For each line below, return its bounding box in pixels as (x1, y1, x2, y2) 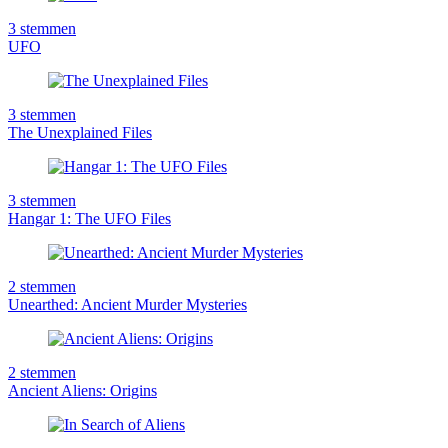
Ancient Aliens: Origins (8, 381, 157, 399)
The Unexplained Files (8, 123, 152, 141)
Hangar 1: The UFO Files (8, 209, 171, 227)
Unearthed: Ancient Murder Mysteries (8, 295, 247, 313)
